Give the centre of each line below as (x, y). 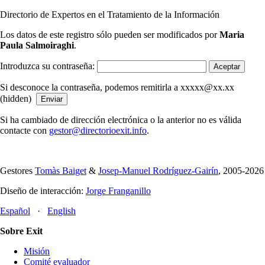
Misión (37, 251)
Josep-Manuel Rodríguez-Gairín (158, 171)
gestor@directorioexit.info (98, 130)
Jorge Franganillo (118, 191)
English (62, 211)
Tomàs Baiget (61, 171)
